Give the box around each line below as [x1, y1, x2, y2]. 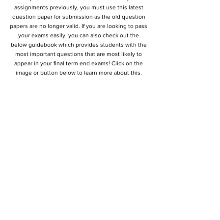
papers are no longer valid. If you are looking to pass [10, 23, 147, 29]
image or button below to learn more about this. [15, 69, 142, 76]
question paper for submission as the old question [12, 13, 145, 20]
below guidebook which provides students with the [10, 41, 147, 48]
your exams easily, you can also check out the [18, 32, 139, 39]
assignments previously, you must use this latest [14, 4, 143, 11]
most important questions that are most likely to [15, 51, 142, 57]
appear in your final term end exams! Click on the [14, 60, 143, 67]
